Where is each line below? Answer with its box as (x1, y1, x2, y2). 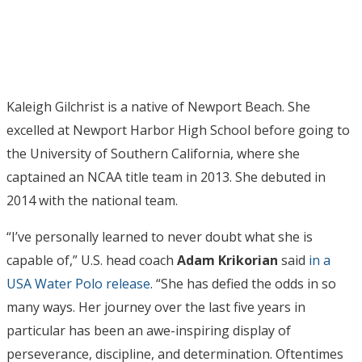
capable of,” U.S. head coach (6, 251, 177, 270)
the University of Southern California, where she (6, 145, 300, 163)
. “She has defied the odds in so (150, 275, 336, 293)
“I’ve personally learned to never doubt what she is (6, 228, 313, 246)
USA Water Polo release (6, 275, 150, 293)
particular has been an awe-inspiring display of (6, 322, 291, 340)
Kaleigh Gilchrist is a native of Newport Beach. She (6, 98, 310, 116)
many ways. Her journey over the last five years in (6, 298, 305, 317)
